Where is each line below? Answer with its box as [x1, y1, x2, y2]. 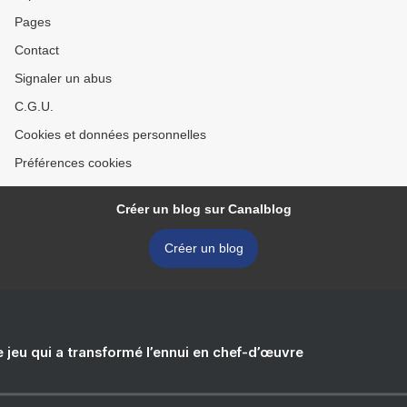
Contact [15, 43, 59, 57]
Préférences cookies [15, 155, 132, 170]
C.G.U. [15, 99, 54, 114]
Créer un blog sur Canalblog [115, 202, 292, 216]
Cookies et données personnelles [15, 127, 206, 142]
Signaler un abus [15, 71, 112, 85]
